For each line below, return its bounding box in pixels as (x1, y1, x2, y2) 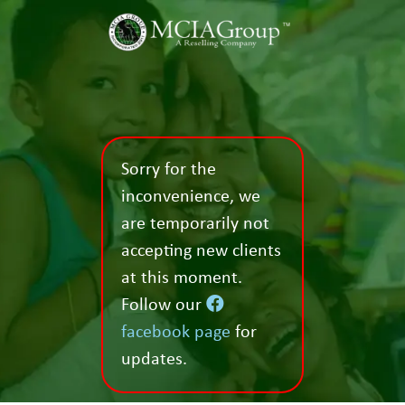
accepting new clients (121, 242, 282, 261)
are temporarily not (121, 215, 270, 234)
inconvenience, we (121, 188, 261, 207)
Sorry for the (121, 161, 217, 180)
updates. (121, 351, 188, 370)
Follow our (121, 297, 207, 316)
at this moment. (121, 269, 243, 288)
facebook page (121, 324, 231, 343)
